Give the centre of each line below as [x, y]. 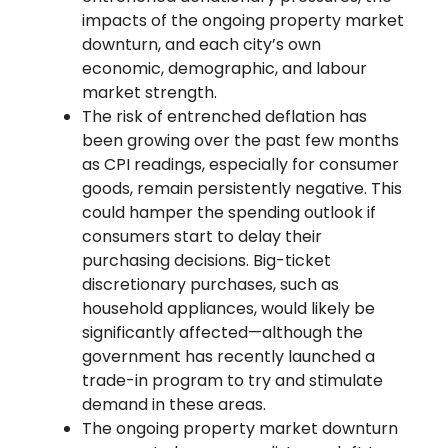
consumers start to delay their [202, 237]
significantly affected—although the [223, 333]
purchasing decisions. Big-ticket [207, 261]
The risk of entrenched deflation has [225, 117]
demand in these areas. [174, 405]
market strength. [150, 93]
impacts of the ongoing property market [243, 21]
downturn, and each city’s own [202, 45]
